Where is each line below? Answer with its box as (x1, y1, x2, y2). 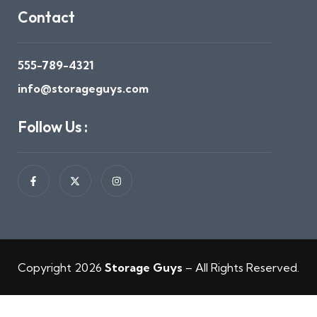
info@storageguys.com (18, 81, 149, 96)
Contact (18, 8, 75, 27)
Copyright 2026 (18, 260, 105, 275)
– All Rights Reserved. (183, 260, 299, 275)
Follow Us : (18, 117, 88, 137)
